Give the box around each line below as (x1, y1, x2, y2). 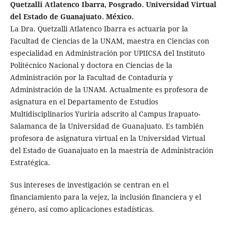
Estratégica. (10, 158, 50, 168)
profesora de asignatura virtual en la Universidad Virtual (10, 133, 205, 143)
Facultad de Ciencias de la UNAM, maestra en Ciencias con (10, 36, 209, 46)
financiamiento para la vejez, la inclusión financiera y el (10, 192, 201, 202)
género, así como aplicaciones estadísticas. (10, 204, 154, 214)
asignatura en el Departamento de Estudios (10, 97, 158, 107)
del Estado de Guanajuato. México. (10, 12, 134, 22)
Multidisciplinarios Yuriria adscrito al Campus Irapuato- (10, 109, 200, 119)
